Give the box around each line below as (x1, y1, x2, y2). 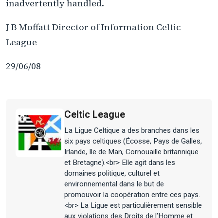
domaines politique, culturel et (64, 169, 160, 178)
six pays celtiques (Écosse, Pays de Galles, (64, 137, 202, 146)
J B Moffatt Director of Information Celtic (6, 20, 181, 33)
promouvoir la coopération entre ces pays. (64, 190, 200, 200)
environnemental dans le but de (64, 180, 164, 189)
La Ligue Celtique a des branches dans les (64, 126, 200, 135)
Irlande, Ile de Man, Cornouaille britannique (64, 147, 199, 157)
